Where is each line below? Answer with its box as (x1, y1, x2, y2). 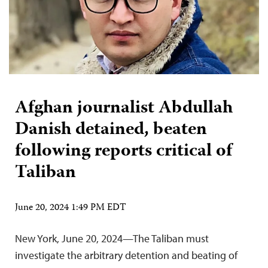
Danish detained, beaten (15, 115, 207, 145)
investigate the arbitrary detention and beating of (15, 248, 237, 262)
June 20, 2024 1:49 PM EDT (15, 200, 126, 216)
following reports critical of (15, 136, 232, 166)
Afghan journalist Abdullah (15, 93, 233, 123)
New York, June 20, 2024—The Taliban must (15, 231, 209, 245)
